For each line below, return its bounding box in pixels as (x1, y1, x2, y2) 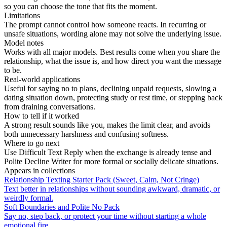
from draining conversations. (4, 102, 95, 111)
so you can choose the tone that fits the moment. (4, 2, 157, 11)
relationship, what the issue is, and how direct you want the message (4, 56, 221, 65)
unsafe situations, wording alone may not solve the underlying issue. (4, 29, 221, 38)
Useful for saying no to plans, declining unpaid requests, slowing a (4, 84, 216, 93)
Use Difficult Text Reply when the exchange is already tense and (4, 147, 211, 157)
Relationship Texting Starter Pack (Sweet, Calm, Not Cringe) (4, 175, 199, 184)
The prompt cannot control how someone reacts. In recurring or (4, 20, 206, 29)
